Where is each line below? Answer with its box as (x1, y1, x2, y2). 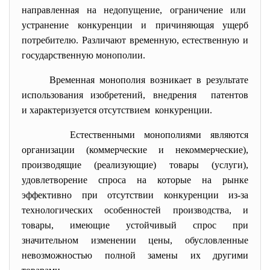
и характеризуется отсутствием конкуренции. (22, 105, 212, 115)
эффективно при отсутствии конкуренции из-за (22, 190, 248, 200)
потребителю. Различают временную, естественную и (22, 35, 248, 45)
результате (206, 75, 249, 85)
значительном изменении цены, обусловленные (22, 235, 248, 245)
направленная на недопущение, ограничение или (22, 5, 248, 15)
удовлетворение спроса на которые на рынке (22, 175, 248, 185)
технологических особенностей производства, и (22, 205, 248, 215)
